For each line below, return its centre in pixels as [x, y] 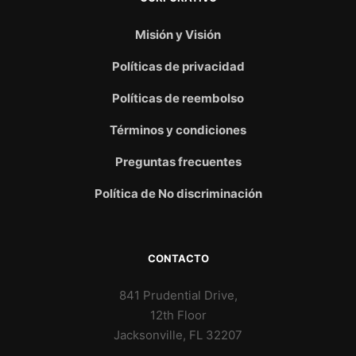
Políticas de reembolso [178, 98]
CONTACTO [178, 258]
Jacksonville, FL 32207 [178, 335]
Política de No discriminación [178, 193]
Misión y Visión [178, 34]
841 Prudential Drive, [178, 295]
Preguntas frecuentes [178, 161]
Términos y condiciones [178, 130]
